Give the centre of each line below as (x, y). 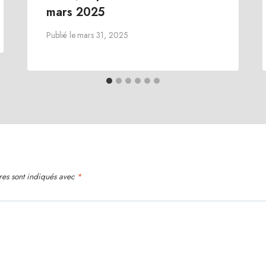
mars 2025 (76, 12)
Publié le (61, 35)
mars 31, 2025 (103, 35)
